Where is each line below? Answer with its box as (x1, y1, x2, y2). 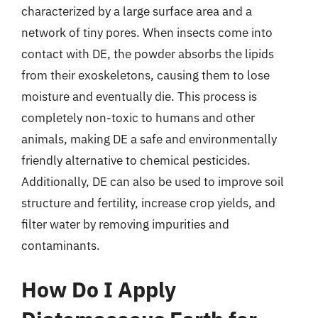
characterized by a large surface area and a (21, 4, 252, 19)
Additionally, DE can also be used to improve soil (21, 174, 284, 190)
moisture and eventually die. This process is (21, 89, 257, 104)
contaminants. (21, 238, 100, 253)
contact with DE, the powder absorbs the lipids (21, 46, 274, 62)
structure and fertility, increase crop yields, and (21, 195, 275, 211)
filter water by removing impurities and (21, 216, 229, 232)
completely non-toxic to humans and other (21, 110, 255, 126)
